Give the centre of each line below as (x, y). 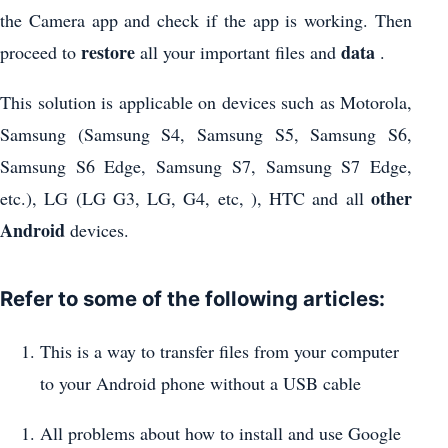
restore (108, 52)
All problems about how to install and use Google (220, 432)
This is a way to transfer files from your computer (219, 350)
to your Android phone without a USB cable (200, 382)
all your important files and (238, 52)
